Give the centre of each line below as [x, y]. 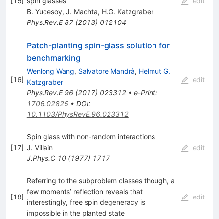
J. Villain [40, 147]
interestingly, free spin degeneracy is [86, 202]
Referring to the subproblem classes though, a [100, 180]
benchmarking [54, 57]
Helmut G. [154, 71]
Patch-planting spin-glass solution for [98, 45]
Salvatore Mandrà [106, 71]
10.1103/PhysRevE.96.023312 [77, 114]
